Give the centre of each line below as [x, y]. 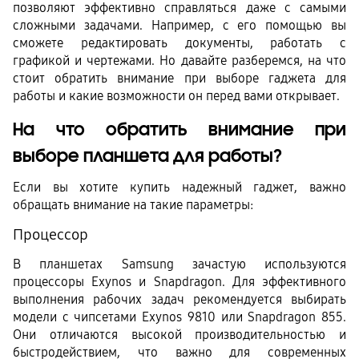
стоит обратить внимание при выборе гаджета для [179, 78]
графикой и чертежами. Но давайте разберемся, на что [179, 60]
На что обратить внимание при [179, 129]
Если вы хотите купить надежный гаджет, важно [179, 188]
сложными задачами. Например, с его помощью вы [179, 25]
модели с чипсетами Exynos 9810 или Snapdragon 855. [179, 317]
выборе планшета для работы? [147, 156]
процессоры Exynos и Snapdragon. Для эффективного [179, 281]
